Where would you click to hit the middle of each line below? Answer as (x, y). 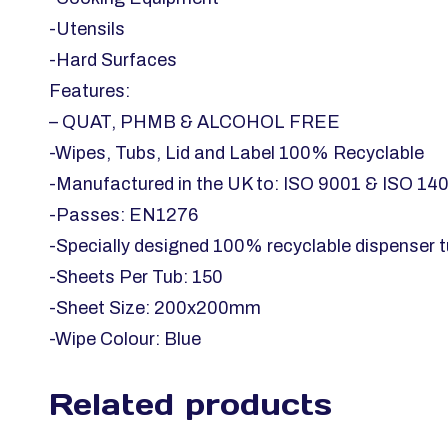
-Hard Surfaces (113, 59)
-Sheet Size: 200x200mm (155, 307)
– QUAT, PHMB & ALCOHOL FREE (194, 121)
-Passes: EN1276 (123, 214)
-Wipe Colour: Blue (125, 338)
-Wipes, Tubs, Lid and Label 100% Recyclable (236, 152)
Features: (89, 90)
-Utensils (87, 28)
